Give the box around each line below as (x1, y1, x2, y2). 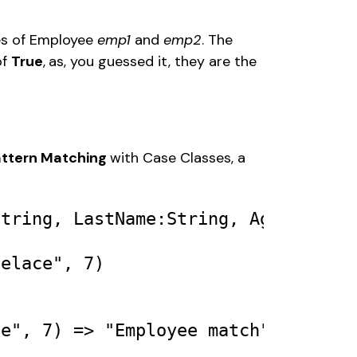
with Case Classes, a (110, 148, 246, 168)
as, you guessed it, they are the (49, 52, 257, 72)
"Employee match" (104, 320, 271, 341)
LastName (73, 209, 157, 229)
